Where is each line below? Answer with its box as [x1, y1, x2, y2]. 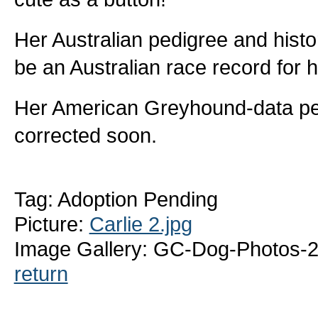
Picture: [13, 212, 89, 236]
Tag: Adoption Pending [13, 187, 218, 211]
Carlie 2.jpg [89, 212, 192, 236]
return [13, 261, 68, 285]
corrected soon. [13, 123, 157, 147]
